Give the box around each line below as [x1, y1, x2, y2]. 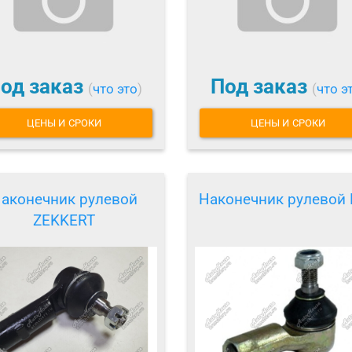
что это [92, 81, 137, 97]
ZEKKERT [33, 211, 95, 229]
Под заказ [210, 75, 312, 99]
